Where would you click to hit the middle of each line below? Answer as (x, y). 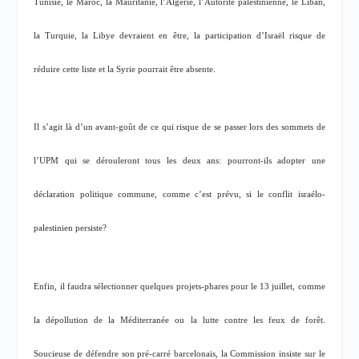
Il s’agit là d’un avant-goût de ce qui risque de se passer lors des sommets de (179, 127)
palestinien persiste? (71, 228)
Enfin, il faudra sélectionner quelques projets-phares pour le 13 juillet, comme (179, 286)
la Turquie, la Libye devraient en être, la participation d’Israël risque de (179, 35)
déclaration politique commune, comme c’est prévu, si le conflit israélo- (179, 195)
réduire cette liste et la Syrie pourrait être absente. (125, 69)
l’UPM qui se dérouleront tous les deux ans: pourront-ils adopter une (179, 161)
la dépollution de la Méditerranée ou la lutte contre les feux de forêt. (179, 320)
